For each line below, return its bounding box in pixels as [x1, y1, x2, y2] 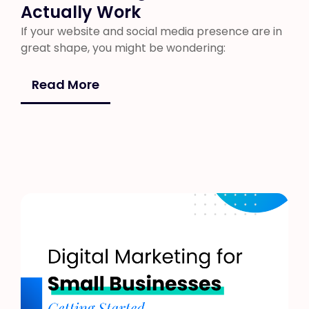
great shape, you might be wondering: [21, 40, 226, 56]
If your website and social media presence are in [21, 23, 282, 39]
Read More [32, 76, 99, 93]
